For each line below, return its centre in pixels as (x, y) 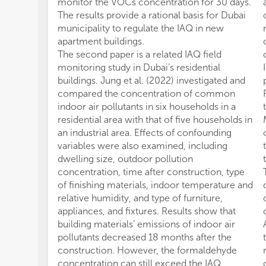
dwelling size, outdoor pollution (125, 159)
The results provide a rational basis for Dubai (152, 15)
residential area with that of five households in (155, 120)
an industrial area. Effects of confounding (145, 133)
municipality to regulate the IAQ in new (141, 28)
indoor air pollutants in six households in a (147, 107)
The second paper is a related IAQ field (140, 54)
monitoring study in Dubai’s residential (139, 67)
